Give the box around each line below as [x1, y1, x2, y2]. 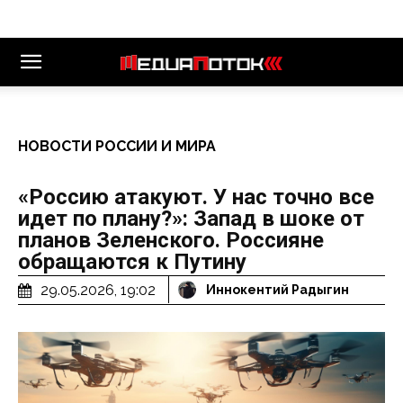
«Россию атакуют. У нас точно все [18, 184, 374, 210]
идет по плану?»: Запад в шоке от [18, 206, 364, 231]
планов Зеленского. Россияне [18, 228, 324, 253]
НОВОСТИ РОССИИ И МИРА [18, 138, 216, 155]
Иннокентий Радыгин [206, 282, 349, 298]
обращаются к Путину [18, 249, 246, 274]
